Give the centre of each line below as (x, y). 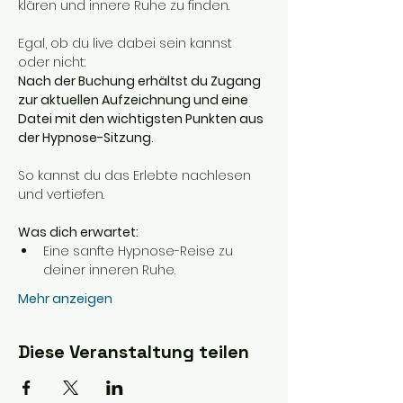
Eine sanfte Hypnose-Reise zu (140, 251)
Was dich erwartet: (78, 232)
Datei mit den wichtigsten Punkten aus (142, 119)
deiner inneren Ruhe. (109, 270)
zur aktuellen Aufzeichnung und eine (134, 100)
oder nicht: (52, 62)
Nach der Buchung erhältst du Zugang (141, 81)
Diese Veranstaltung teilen (134, 352)
